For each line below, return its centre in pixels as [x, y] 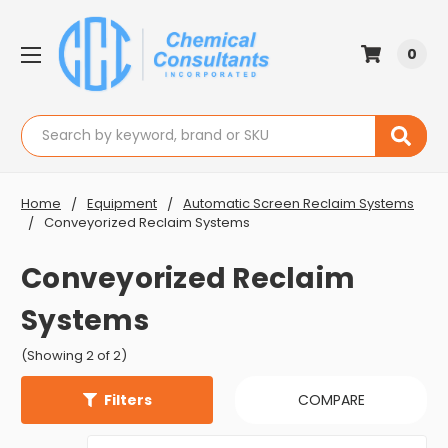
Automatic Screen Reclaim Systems [298, 203]
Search [45, 124]
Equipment [122, 203]
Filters [127, 399]
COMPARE [331, 400]
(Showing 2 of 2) [74, 356]
